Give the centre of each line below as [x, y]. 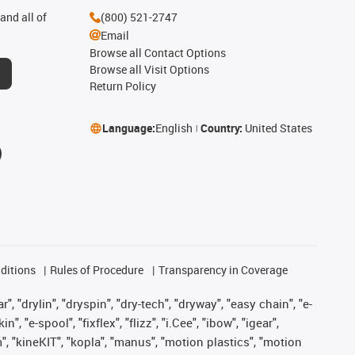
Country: [222, 128]
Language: [128, 128]
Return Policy [122, 86]
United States [278, 128]
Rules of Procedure [97, 270]
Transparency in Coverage [223, 270]
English [174, 128]
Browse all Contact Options [157, 53]
